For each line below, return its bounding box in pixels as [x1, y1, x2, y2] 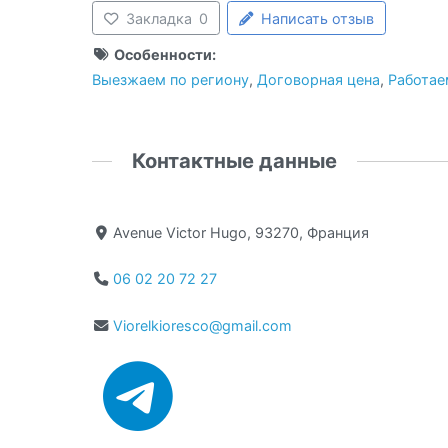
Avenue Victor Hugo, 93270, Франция [113, 223, 370, 241]
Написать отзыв [261, 9, 375, 27]
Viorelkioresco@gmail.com [113, 317, 293, 335]
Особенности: [110, 46, 216, 64]
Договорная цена [257, 71, 380, 89]
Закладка [126, 9, 193, 27]
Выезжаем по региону [92, 71, 249, 89]
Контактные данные [132, 147, 338, 173]
